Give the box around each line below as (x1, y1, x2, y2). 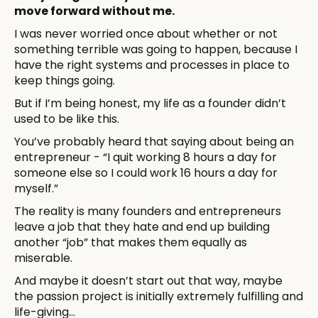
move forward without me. (14, 2, 175, 19)
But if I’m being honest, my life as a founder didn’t (14, 94, 286, 111)
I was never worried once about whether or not (14, 25, 278, 42)
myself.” (14, 180, 58, 197)
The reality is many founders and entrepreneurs (14, 202, 281, 219)
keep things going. (14, 72, 115, 89)
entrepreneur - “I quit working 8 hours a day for (14, 148, 277, 165)
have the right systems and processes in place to (14, 56, 290, 73)
